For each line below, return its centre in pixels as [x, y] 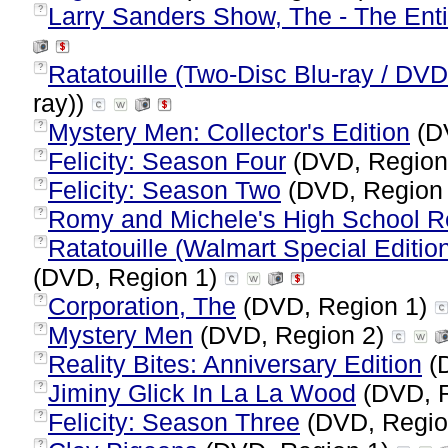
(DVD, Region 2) [292, 335]
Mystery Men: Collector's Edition [229, 132]
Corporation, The [142, 306]
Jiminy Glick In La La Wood [202, 393]
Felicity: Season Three [174, 422]
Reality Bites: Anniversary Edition [235, 364]
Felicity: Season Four [167, 161]
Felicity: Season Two [164, 190]
